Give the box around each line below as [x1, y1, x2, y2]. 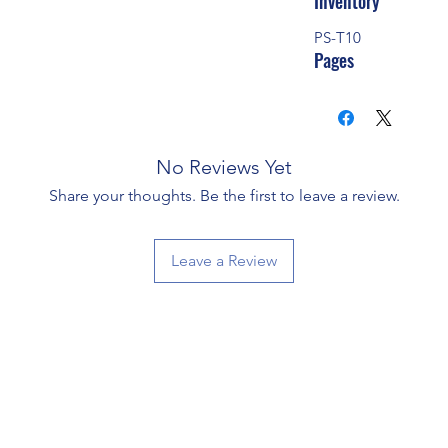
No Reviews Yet [156, 155, 292, 180]
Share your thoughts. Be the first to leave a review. [48, 186, 400, 206]
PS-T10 [314, 28, 361, 48]
